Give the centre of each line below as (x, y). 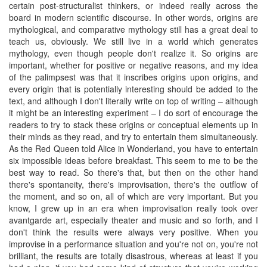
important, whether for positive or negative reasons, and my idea (133, 65)
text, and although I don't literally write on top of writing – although (133, 100)
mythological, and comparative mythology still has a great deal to (133, 29)
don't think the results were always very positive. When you (133, 232)
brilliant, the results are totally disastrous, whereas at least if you (133, 255)
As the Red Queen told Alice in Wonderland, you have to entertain (133, 148)
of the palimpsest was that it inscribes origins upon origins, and (133, 77)
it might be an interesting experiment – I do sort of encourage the (133, 112)
